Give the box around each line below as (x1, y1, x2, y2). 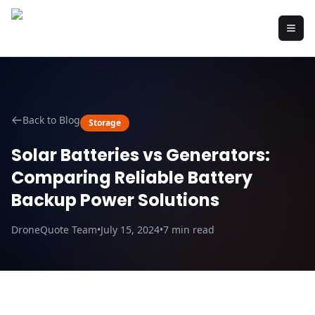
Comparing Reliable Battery (11, 166, 252, 189)
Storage (89, 117, 121, 129)
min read (169, 223, 214, 236)
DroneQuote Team (11, 223, 97, 236)
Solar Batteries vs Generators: (11, 143, 270, 167)
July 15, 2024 (101, 223, 160, 236)
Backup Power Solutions (11, 188, 219, 212)
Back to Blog (22, 113, 80, 127)
